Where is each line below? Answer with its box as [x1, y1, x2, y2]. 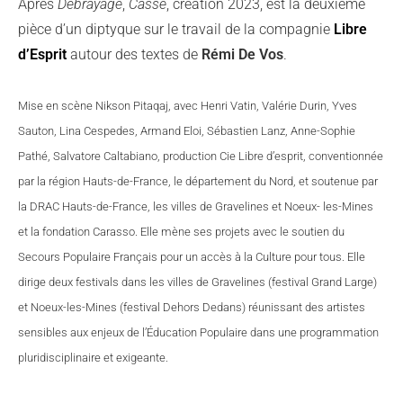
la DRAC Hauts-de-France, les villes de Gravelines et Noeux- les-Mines [18, 200, 373, 213]
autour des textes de [67, 46, 201, 63]
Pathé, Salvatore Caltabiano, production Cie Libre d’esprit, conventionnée [18, 149, 383, 163]
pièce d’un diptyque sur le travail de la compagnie [18, 21, 334, 38]
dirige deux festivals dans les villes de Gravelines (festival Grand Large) [18, 275, 377, 289]
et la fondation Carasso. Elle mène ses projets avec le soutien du [18, 225, 345, 238]
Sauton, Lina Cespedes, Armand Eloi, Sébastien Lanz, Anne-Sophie [18, 124, 355, 138]
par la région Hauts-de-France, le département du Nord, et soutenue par [18, 175, 378, 188]
